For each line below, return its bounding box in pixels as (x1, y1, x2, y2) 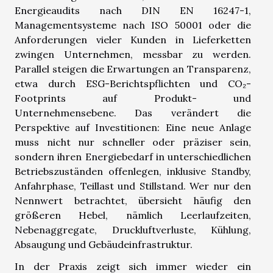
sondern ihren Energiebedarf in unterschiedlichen (15, 150, 251, 163)
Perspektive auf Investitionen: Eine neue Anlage (15, 121, 251, 133)
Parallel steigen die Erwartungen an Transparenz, (15, 62, 251, 75)
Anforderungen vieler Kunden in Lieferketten (15, 33, 251, 46)
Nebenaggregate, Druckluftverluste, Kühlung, (15, 223, 251, 236)
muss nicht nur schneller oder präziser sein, (15, 135, 251, 148)
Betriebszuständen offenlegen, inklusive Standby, (15, 165, 251, 177)
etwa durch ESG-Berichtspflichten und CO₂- (15, 77, 251, 90)
